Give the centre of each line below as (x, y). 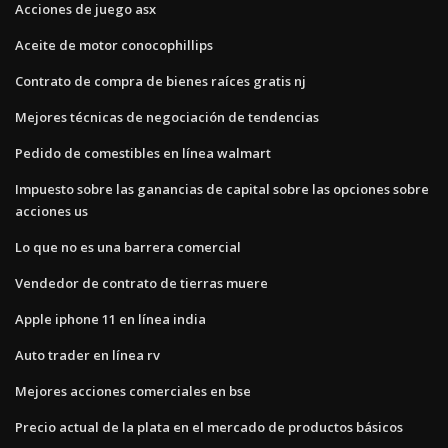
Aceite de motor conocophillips (114, 44)
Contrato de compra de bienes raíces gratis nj (160, 80)
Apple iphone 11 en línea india (110, 318)
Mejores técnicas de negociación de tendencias (167, 116)
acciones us (51, 210)
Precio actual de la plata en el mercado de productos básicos (209, 426)
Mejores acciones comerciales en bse (133, 390)
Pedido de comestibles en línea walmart (143, 152)
